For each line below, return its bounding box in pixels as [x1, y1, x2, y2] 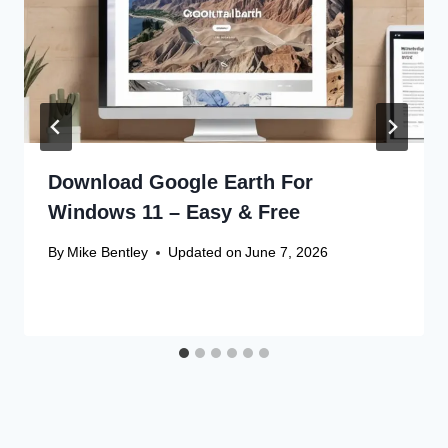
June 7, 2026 [245, 244, 329, 261]
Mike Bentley [67, 244, 149, 261]
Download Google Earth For [48, 170, 313, 193]
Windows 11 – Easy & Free [48, 200, 300, 223]
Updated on [168, 244, 243, 261]
